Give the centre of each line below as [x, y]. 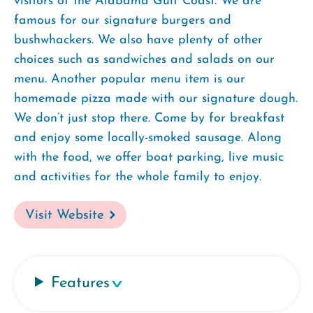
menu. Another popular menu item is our [130, 79]
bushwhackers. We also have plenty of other [138, 40]
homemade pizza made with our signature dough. [156, 99]
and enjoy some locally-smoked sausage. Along [148, 138]
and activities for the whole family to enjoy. [138, 177]
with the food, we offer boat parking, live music [149, 157]
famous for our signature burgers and [123, 20]
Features [81, 283]
